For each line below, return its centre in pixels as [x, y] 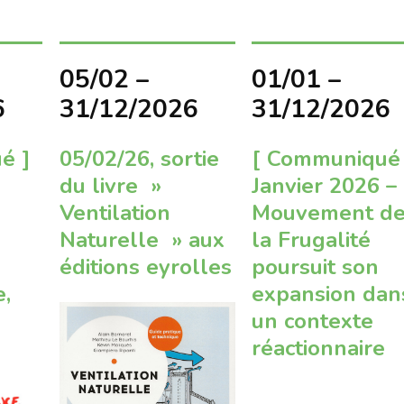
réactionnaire [319, 348]
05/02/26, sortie [139, 158]
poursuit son [316, 266]
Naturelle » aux [142, 239]
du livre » [110, 185]
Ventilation [115, 212]
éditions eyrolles [145, 266]
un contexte [313, 321]
